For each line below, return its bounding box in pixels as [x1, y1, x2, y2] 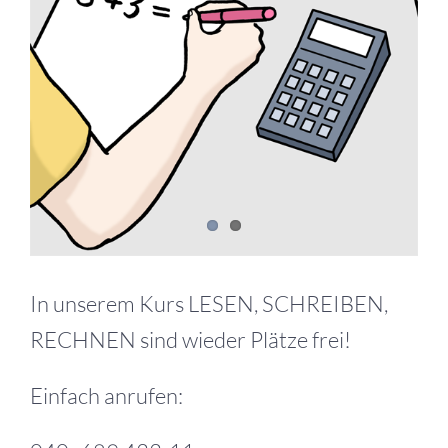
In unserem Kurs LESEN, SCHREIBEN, [30, 290, 388, 318]
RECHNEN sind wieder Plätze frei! [30, 326, 351, 354]
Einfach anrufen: [30, 382, 183, 410]
